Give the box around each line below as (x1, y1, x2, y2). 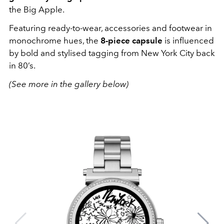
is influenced (162, 35, 214, 45)
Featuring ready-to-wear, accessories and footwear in (9, 23, 212, 33)
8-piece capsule (100, 35, 162, 45)
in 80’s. (9, 60, 35, 70)
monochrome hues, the (9, 35, 100, 45)
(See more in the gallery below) (9, 79, 128, 89)
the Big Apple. (9, 4, 64, 14)
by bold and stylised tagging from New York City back (9, 48, 215, 58)
